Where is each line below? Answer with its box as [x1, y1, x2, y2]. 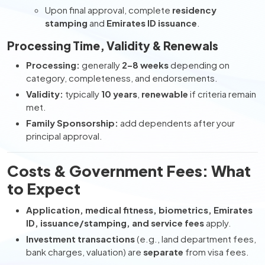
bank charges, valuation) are [26, 246, 143, 257]
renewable [141, 88, 188, 99]
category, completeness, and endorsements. [26, 72, 218, 83]
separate [143, 246, 183, 257]
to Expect [7, 179, 80, 198]
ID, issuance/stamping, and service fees [26, 217, 204, 228]
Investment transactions [26, 233, 135, 244]
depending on [169, 59, 230, 70]
